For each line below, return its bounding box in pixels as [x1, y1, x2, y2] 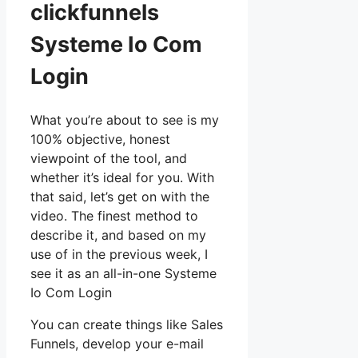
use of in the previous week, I [30, 245, 208, 262]
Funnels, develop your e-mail [30, 335, 204, 352]
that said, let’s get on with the [30, 188, 209, 205]
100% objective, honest [30, 130, 170, 147]
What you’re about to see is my [30, 111, 219, 128]
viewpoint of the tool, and [30, 149, 187, 166]
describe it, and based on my [30, 226, 206, 243]
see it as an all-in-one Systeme [30, 265, 217, 281]
